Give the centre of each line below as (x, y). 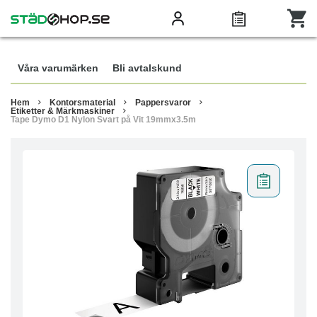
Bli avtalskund (147, 68)
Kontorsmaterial (82, 103)
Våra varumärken (58, 68)
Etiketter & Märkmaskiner (63, 111)
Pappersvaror (163, 103)
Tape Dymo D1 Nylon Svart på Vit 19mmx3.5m (103, 120)
